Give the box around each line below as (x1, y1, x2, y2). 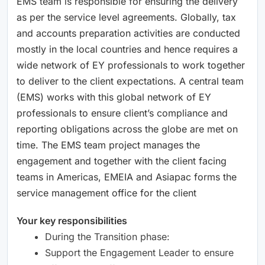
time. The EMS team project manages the (17, 138, 200, 151)
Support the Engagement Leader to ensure (45, 246, 234, 258)
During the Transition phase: (45, 230, 170, 243)
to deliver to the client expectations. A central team (17, 75, 244, 87)
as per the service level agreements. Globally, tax (17, 11, 236, 23)
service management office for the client (17, 186, 196, 199)
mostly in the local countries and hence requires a (17, 43, 238, 55)
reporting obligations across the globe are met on (17, 122, 238, 135)
